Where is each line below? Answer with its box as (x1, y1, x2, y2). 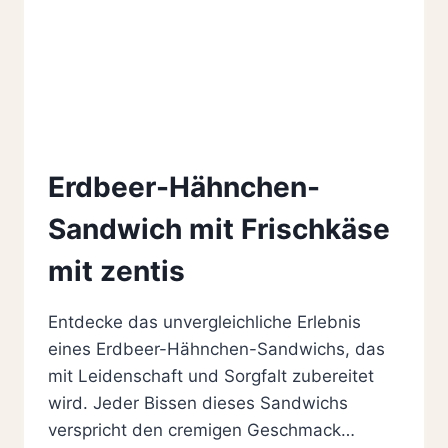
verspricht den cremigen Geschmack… (48, 419, 355, 440)
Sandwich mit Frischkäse (48, 211, 390, 246)
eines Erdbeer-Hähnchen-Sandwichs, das (48, 338, 385, 359)
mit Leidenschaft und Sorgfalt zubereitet (48, 365, 374, 386)
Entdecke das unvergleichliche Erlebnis (48, 311, 361, 332)
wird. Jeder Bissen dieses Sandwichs (48, 392, 348, 413)
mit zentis (48, 253, 185, 288)
